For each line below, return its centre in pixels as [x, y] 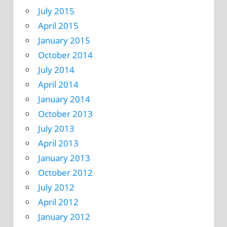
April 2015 [58, 26]
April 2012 [58, 202]
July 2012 [56, 187]
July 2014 [56, 70]
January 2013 [64, 158]
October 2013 [65, 114]
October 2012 [65, 173]
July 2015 [56, 11]
